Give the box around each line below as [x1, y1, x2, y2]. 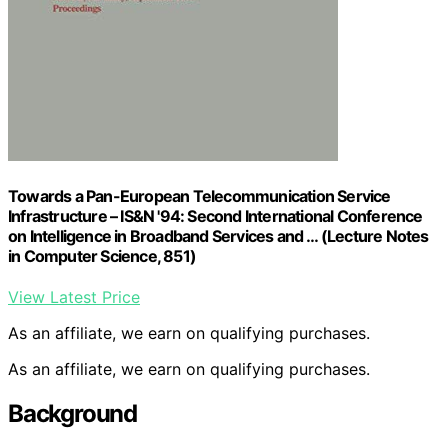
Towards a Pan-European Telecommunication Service [8, 185, 391, 206]
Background [8, 399, 137, 429]
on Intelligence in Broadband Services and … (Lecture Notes [8, 225, 429, 246]
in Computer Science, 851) [8, 245, 196, 266]
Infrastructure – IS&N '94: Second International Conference [8, 205, 423, 226]
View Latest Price [8, 287, 140, 308]
